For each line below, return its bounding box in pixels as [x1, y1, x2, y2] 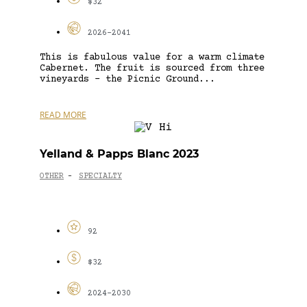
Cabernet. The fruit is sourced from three [40, 62, 265, 74]
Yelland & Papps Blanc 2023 [40, 147, 199, 160]
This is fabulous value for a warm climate [40, 51, 265, 63]
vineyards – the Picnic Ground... [40, 73, 215, 85]
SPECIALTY [79, 172, 122, 182]
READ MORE [40, 108, 86, 121]
